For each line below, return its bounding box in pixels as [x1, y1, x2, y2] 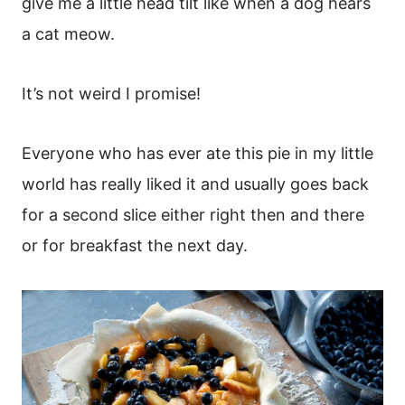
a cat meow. [22, 24, 119, 43]
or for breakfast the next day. [22, 235, 252, 255]
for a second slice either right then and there [22, 204, 364, 224]
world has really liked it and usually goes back [22, 174, 369, 193]
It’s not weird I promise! [22, 83, 205, 103]
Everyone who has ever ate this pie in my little [22, 143, 373, 163]
